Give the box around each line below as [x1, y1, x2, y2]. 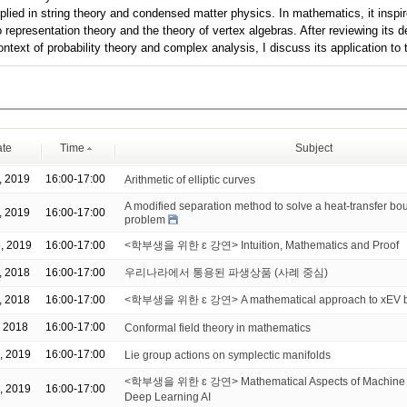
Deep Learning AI [124, 390, 211, 403]
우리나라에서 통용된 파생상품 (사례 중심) [124, 266, 328, 279]
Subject [295, 142, 333, 154]
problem [124, 213, 165, 226]
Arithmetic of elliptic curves [124, 173, 255, 186]
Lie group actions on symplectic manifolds [124, 348, 331, 362]
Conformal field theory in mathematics [124, 321, 311, 334]
